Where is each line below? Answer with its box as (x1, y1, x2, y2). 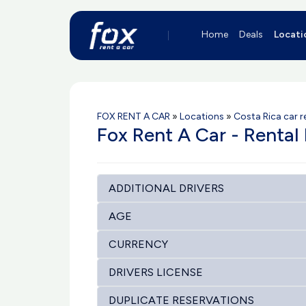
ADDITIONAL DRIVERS (109, 182, 224, 195)
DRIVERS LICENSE (109, 266, 203, 279)
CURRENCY (109, 238, 168, 251)
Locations (180, 111, 224, 122)
